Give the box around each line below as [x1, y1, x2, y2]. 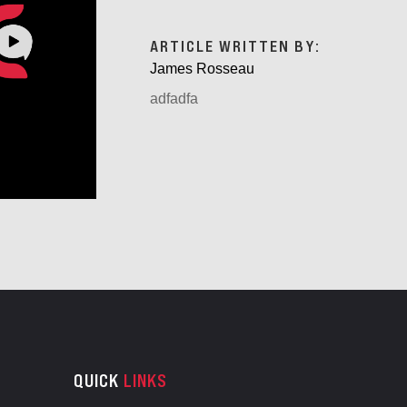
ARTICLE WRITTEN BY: [150, 36, 322, 55]
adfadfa [150, 90, 199, 106]
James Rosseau [150, 60, 255, 76]
